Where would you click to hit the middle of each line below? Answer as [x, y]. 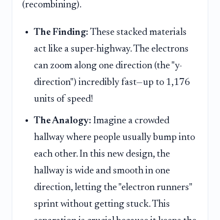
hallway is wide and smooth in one [102, 171]
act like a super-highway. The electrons [111, 49]
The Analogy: [63, 121]
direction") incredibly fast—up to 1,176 [112, 82]
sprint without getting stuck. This [102, 205]
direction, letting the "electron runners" [113, 188]
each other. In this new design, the [102, 154]
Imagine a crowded [130, 121]
